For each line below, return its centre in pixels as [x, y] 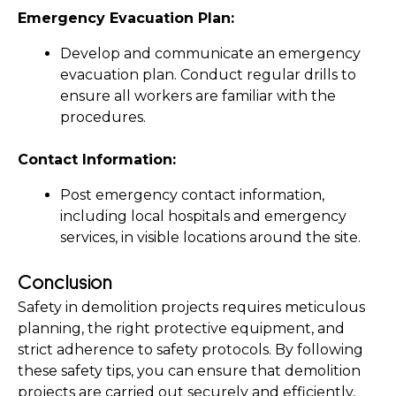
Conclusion [65, 283]
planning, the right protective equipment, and [181, 328]
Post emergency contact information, [192, 195]
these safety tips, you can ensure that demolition [189, 371]
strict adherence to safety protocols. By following [190, 350]
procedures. [103, 117]
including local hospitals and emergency [203, 216]
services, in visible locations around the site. [210, 237]
